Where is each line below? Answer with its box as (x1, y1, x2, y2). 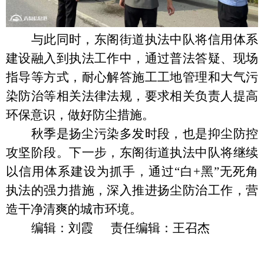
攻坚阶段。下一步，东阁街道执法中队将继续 (6, 146, 258, 160)
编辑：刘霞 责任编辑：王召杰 (31, 221, 210, 236)
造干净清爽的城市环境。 (6, 202, 142, 217)
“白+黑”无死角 (174, 164, 258, 179)
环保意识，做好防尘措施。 (6, 108, 154, 123)
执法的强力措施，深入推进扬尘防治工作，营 (6, 183, 258, 198)
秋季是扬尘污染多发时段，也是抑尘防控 (31, 127, 258, 141)
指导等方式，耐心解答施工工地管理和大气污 (6, 70, 258, 85)
